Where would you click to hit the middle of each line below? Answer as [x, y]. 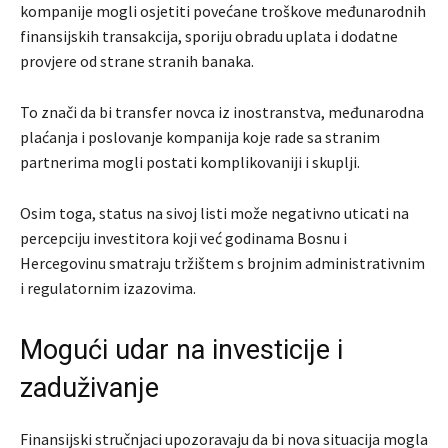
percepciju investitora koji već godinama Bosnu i [183, 238]
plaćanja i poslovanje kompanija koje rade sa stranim [200, 137]
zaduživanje [89, 388]
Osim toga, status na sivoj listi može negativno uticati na [214, 213]
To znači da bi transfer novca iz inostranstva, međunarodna [222, 112]
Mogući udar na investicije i [181, 350]
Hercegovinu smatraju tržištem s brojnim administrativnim [222, 263]
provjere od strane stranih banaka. [137, 61]
